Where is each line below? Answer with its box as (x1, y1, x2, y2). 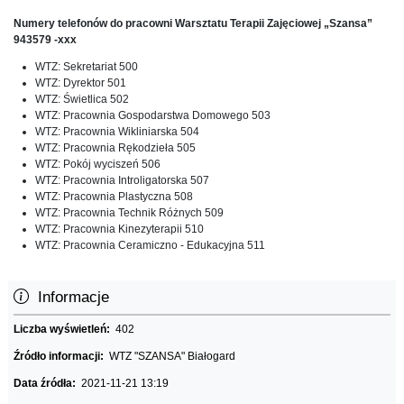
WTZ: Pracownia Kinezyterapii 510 (35, 222, 204, 235)
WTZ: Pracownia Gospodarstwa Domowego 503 (35, 108, 271, 122)
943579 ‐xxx (14, 32, 77, 46)
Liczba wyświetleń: (14, 322, 115, 335)
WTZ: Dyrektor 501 (35, 76, 126, 89)
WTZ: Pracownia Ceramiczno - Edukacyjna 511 (35, 238, 265, 252)
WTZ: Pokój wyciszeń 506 (35, 157, 161, 170)
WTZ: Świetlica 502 (35, 92, 129, 106)
